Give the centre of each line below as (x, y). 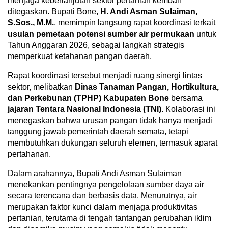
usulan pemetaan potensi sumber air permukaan (101, 34)
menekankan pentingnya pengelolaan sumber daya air (106, 184)
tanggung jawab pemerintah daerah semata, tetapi (98, 131)
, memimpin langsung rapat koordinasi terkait (135, 22)
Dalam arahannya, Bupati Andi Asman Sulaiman (95, 173)
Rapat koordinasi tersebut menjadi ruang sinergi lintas (105, 75)
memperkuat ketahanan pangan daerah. (80, 56)
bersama (186, 98)
